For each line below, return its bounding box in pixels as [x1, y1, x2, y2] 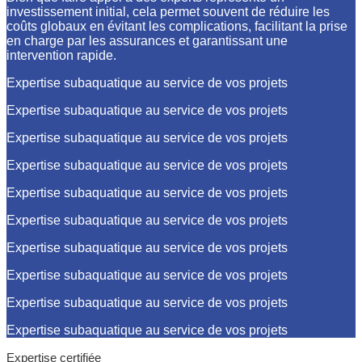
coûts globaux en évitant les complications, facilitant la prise [6, 19, 347, 33]
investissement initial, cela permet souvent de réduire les [6, 5, 330, 19]
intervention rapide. [6, 48, 116, 62]
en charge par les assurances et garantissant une [6, 34, 288, 48]
